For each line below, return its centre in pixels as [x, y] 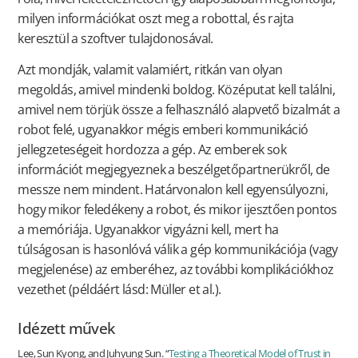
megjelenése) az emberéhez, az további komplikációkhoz [176, 270]
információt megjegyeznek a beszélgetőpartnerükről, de [174, 170]
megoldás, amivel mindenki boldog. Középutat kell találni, [177, 90]
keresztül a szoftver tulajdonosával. [115, 38]
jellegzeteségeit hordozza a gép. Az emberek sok [152, 150]
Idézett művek [66, 328]
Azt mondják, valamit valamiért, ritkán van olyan [150, 70]
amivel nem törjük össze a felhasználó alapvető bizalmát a [179, 110]
